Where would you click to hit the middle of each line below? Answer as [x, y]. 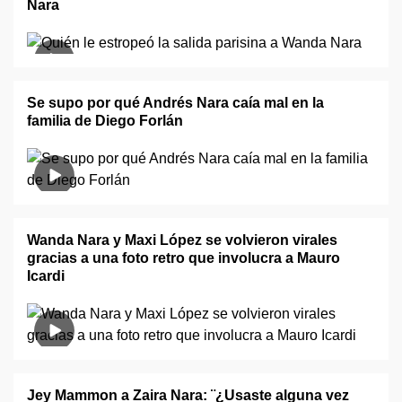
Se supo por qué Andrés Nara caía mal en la [175, 103]
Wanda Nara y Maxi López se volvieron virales [182, 240]
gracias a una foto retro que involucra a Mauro [184, 258]
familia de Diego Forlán [105, 121]
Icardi [46, 276]
